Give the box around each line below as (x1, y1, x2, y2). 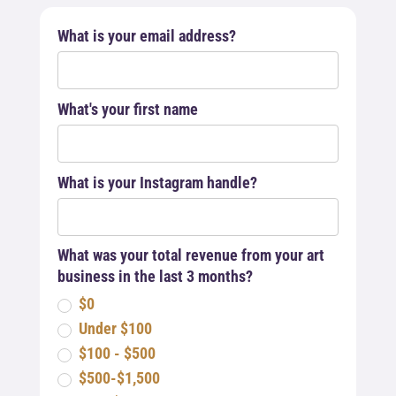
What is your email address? (57, 26, 236, 45)
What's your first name (57, 99, 198, 118)
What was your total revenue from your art (57, 245, 324, 264)
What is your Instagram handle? (57, 172, 257, 192)
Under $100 (78, 318, 152, 338)
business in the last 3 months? (57, 266, 253, 286)
